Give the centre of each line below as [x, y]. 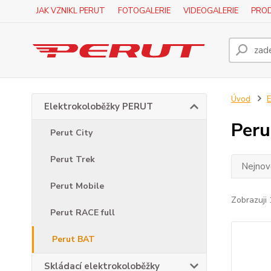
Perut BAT [73, 239]
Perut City [71, 133]
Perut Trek [73, 159]
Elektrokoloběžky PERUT [99, 106]
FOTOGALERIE [144, 11]
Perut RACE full [83, 213]
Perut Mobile [77, 186]
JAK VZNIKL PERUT [71, 11]
